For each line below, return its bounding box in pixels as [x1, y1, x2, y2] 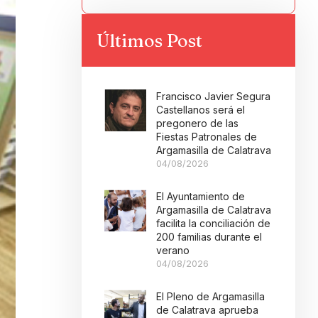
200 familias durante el [156, 231, 263, 243]
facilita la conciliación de [156, 217, 271, 229]
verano [156, 244, 190, 256]
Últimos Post [97, 30, 203, 51]
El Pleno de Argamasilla [156, 290, 265, 302]
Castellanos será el [156, 104, 246, 116]
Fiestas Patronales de [156, 131, 258, 143]
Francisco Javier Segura [156, 90, 271, 102]
